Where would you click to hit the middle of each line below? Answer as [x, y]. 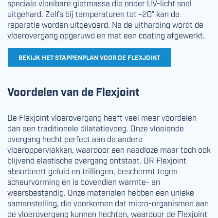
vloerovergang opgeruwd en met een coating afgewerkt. [106, 35]
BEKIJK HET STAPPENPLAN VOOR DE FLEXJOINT [89, 57]
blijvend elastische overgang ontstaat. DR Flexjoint [97, 160]
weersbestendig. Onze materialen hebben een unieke [101, 192]
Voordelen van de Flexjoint [73, 91]
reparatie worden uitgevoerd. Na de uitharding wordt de [105, 24]
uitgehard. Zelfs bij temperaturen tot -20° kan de [93, 14]
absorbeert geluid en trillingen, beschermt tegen [92, 171]
